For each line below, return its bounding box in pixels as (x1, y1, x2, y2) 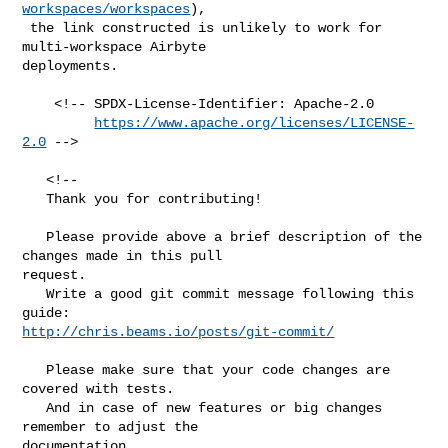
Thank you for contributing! (22, 190, 47, 207)
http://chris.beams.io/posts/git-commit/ (22, 323, 335, 340)
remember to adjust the (22, 418, 207, 435)
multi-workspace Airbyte (22, 38, 215, 55)
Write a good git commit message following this (22, 285, 47, 302)
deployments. (22, 57, 119, 74)
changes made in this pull (22, 247, 231, 264)
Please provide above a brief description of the (22, 228, 47, 245)
